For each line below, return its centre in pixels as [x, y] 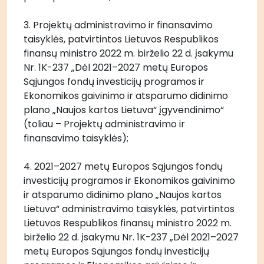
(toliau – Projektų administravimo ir [104, 124]
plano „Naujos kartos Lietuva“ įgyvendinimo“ [124, 110]
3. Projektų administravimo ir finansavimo [118, 25]
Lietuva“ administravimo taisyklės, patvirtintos [129, 209]
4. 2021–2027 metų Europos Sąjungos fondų [123, 166]
